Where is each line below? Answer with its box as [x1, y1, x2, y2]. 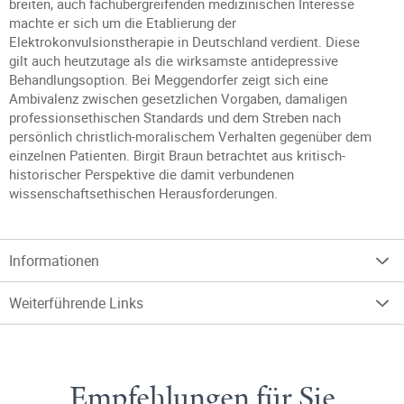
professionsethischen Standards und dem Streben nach [9, 108, 341, 126]
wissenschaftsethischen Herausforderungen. [9, 184, 278, 202]
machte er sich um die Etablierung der [9, 14, 236, 32]
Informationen [9, 251, 99, 271]
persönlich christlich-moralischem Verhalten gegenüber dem [9, 127, 372, 145]
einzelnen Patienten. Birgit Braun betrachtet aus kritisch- [9, 146, 345, 164]
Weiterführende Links [9, 293, 143, 313]
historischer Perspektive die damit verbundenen [9, 165, 294, 183]
